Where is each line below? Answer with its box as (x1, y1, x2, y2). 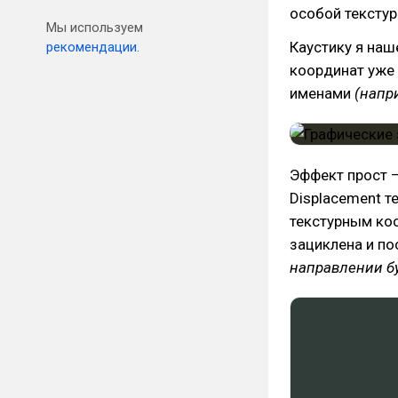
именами (290, 84, 354, 103)
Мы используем (46, 20, 143, 36)
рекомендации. (46, 39, 139, 55)
